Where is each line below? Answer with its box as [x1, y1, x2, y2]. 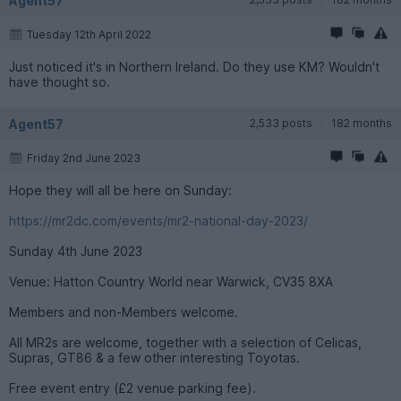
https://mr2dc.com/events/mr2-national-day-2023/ [9, 212, 308, 228]
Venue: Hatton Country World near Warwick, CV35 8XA [9, 273, 333, 289]
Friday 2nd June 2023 [27, 150, 141, 165]
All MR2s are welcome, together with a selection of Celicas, [9, 334, 362, 350]
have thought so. [9, 73, 110, 90]
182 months [331, 115, 392, 130]
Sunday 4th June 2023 [9, 243, 142, 259]
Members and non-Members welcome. [9, 303, 238, 320]
